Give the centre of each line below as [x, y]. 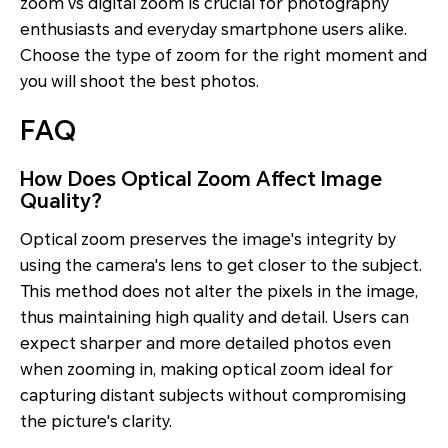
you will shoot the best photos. [139, 82]
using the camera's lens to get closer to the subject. [221, 266]
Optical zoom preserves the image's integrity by [208, 240]
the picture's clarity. [96, 422]
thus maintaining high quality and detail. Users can [214, 318]
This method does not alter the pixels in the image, [219, 292]
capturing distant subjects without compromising [213, 396]
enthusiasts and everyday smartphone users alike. [213, 30]
